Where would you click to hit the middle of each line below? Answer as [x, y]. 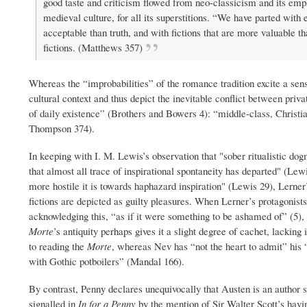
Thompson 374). [62, 128]
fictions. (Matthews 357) [93, 47]
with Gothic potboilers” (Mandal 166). [107, 261]
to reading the [58, 246]
